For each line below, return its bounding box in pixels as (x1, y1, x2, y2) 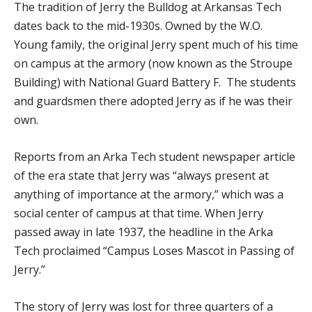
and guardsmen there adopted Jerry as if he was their (14, 93, 292, 109)
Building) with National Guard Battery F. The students (14, 75, 296, 90)
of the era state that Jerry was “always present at (14, 168, 269, 183)
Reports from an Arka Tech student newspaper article (14, 149, 295, 164)
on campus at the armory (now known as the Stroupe (14, 56, 292, 71)
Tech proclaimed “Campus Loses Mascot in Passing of (14, 243, 295, 258)
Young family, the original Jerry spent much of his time (14, 37, 298, 52)
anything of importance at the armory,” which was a (14, 187, 283, 202)
